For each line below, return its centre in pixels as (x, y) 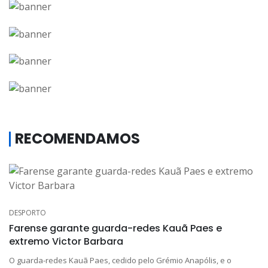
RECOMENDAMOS (77, 139)
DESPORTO (28, 213)
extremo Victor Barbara (66, 242)
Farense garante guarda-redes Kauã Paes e (115, 229)
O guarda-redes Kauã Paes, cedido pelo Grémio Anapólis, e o (120, 261)
